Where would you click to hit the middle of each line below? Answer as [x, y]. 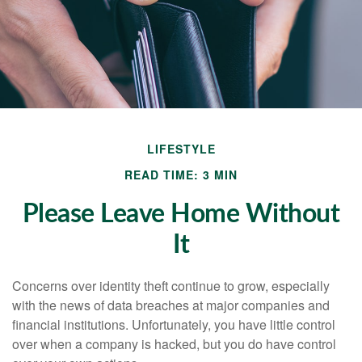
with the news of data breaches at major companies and [171, 305]
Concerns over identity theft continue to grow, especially [171, 286]
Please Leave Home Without [181, 215]
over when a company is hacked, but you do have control [174, 344]
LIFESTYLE [181, 149]
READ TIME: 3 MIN [181, 175]
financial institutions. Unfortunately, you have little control [174, 325]
